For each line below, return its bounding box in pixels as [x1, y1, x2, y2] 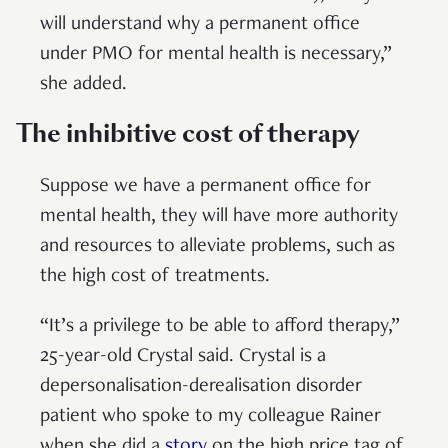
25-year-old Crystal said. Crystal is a [40, 346, 326, 367]
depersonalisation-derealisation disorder [40, 376, 362, 397]
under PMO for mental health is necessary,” [40, 44, 392, 65]
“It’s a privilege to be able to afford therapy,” [40, 316, 400, 337]
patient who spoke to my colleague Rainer [40, 406, 381, 427]
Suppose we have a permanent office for [40, 176, 371, 197]
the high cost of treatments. [40, 266, 280, 287]
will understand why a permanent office [40, 14, 360, 35]
